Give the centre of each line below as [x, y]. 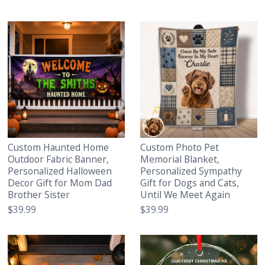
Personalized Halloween [60, 171]
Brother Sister [39, 194]
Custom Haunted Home [59, 147]
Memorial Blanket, [180, 159]
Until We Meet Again [185, 194]
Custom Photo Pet [180, 147]
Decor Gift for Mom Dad [60, 182]
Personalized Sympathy [191, 171]
